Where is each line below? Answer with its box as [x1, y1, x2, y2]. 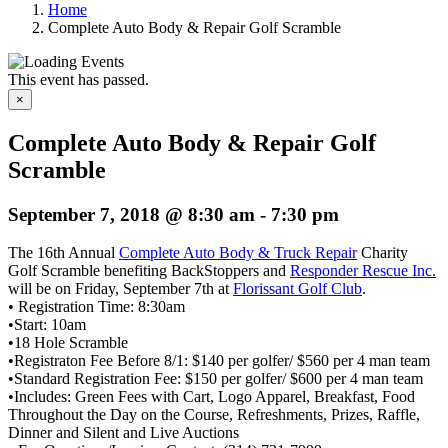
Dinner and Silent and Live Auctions [8, 424, 239, 442]
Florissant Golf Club [233, 280, 362, 298]
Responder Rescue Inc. [290, 262, 436, 280]
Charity [357, 244, 408, 262]
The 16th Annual [8, 244, 119, 262]
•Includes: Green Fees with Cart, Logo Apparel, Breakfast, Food [8, 388, 415, 406]
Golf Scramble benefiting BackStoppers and [8, 262, 290, 280]
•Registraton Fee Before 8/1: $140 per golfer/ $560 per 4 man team [8, 352, 430, 370]
